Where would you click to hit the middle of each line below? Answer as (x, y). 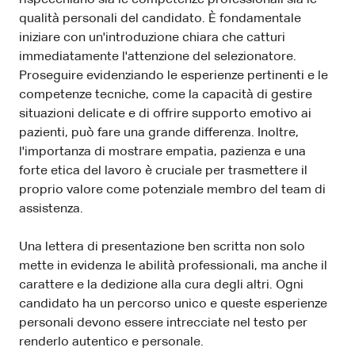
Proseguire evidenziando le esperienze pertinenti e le (174, 76)
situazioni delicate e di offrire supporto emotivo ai (165, 114)
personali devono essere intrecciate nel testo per (163, 323)
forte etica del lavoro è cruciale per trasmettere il (163, 171)
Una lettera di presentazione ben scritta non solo (162, 247)
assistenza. (51, 209)
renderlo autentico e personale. (111, 342)
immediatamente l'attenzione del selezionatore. (158, 57)
